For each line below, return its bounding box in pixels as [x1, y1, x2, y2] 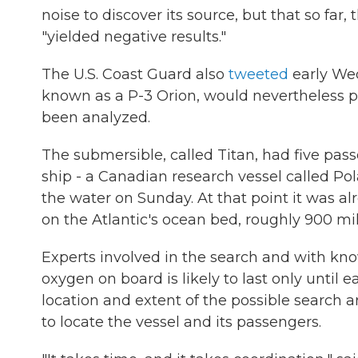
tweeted [229, 66, 288, 83]
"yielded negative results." [42, 28, 226, 46]
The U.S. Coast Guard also [42, 66, 229, 83]
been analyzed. [42, 109, 150, 126]
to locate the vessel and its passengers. [42, 313, 321, 331]
